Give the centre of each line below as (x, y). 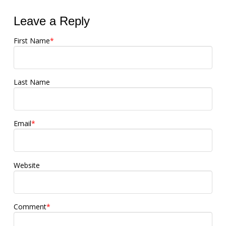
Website (26, 165)
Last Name (32, 82)
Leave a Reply (51, 21)
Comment (30, 206)
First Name (32, 40)
